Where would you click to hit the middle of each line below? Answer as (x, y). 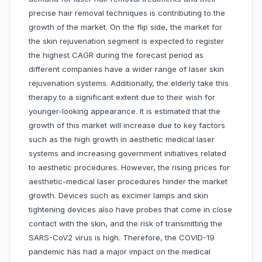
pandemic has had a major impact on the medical (120, 252)
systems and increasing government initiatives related (127, 154)
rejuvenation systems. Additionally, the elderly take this (129, 83)
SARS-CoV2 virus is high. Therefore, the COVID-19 (122, 238)
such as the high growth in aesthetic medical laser (122, 139)
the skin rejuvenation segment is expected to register (126, 41)
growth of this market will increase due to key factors (127, 125)
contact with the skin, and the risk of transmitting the (125, 224)
